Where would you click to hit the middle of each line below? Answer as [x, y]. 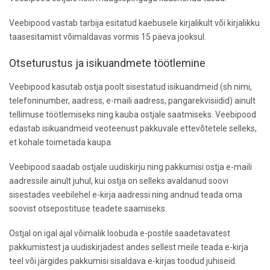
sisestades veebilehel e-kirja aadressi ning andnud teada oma [126, 194]
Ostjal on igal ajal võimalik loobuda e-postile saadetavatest [120, 233]
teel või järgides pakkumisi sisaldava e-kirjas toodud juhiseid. [123, 261]
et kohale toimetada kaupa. [61, 142]
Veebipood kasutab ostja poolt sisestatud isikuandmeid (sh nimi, [130, 86]
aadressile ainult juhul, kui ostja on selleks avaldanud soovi [119, 181]
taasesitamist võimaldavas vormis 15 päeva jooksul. [108, 36]
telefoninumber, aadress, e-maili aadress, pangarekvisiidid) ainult [132, 100]
